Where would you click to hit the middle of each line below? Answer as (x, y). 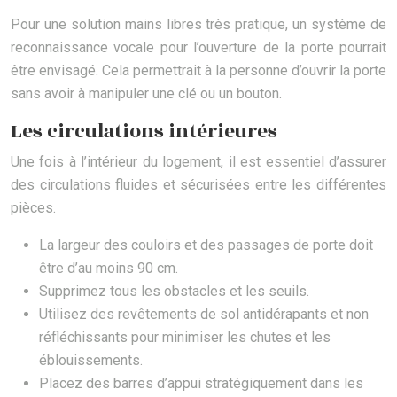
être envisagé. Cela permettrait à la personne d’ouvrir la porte (198, 71)
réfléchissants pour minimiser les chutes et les (185, 338)
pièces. (33, 208)
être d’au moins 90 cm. (109, 269)
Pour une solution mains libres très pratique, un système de (198, 25)
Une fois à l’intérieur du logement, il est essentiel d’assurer (198, 162)
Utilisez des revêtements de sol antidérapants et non (204, 315)
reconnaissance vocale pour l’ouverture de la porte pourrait (198, 48)
